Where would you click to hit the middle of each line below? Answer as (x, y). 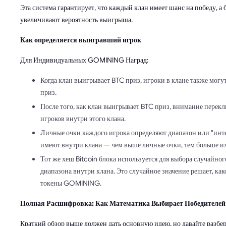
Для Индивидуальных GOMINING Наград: (84, 60)
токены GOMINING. (71, 183)
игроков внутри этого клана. (83, 119)
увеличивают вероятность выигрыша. (76, 20)
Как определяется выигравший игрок (81, 40)
